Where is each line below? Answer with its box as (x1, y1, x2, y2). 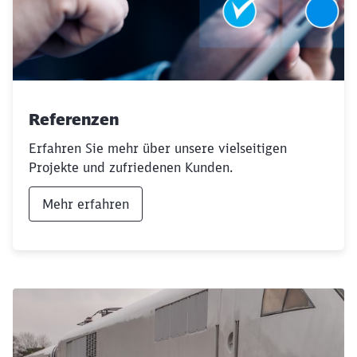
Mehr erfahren (42, 196, 129, 212)
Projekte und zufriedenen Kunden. (29, 159, 233, 175)
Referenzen (29, 109, 119, 129)
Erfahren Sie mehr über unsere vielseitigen (29, 140, 287, 156)
